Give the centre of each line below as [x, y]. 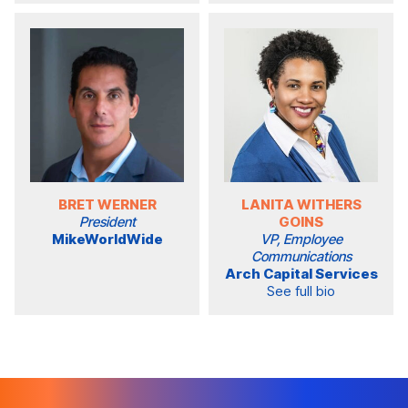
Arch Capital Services [301, 274]
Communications [301, 257]
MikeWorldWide [107, 240]
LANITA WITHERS [301, 205]
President [107, 222]
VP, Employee [301, 240]
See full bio [301, 291]
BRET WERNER [107, 205]
